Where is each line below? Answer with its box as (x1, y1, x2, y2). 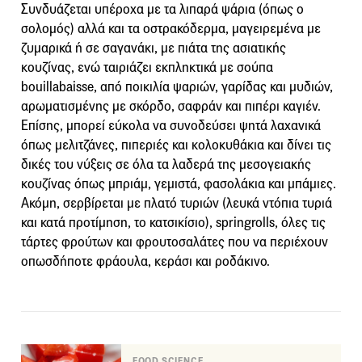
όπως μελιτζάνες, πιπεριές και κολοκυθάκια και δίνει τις (21, 136, 331, 154)
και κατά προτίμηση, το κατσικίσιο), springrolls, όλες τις (21, 213, 326, 231)
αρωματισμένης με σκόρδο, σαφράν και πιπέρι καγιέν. (21, 97, 321, 115)
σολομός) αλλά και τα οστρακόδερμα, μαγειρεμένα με (21, 19, 321, 37)
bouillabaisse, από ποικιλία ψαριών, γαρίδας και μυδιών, (21, 78, 333, 95)
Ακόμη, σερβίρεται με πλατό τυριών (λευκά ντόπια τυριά (21, 194, 332, 212)
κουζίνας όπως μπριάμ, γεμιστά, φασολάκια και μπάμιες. (21, 175, 336, 192)
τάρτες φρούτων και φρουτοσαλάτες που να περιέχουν (21, 233, 328, 250)
